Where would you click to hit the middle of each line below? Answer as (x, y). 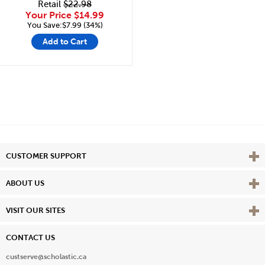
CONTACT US (30, 238)
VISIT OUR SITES (35, 211)
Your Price (50, 15)
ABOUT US (25, 183)
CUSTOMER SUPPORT (46, 156)
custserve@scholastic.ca (46, 257)
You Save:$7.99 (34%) (65, 25)
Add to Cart (65, 42)
